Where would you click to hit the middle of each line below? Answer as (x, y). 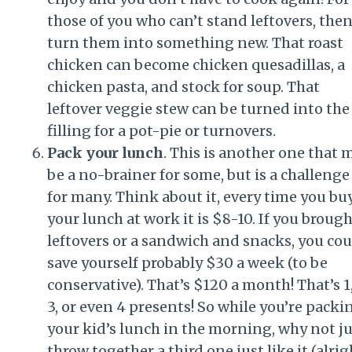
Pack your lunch (105, 152)
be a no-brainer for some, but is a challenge (198, 174)
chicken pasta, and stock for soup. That (183, 86)
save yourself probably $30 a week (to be (187, 262)
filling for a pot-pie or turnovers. (161, 130)
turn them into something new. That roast (195, 42)
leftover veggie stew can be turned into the (198, 108)
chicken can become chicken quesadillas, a (196, 64)
